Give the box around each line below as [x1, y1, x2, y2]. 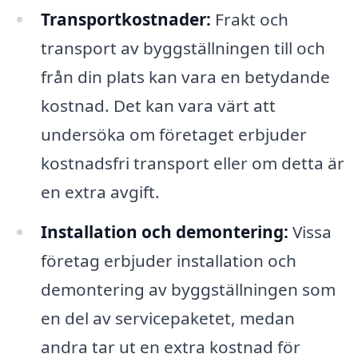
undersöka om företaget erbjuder [40, 123, 307, 146]
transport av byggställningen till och [40, 37, 325, 60]
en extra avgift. [40, 181, 160, 204]
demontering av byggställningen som [40, 278, 336, 301]
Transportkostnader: [40, 8, 211, 31]
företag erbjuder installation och [40, 249, 296, 272]
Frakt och [210, 8, 288, 31]
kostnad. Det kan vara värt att [40, 94, 276, 117]
